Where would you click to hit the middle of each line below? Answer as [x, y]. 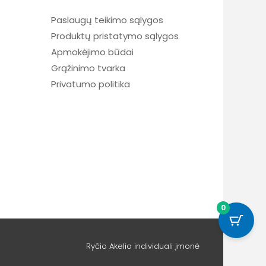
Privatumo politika [91, 84]
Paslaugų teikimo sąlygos [107, 20]
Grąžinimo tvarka [88, 68]
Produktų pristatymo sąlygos [115, 36]
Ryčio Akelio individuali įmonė [143, 246]
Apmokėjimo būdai [92, 52]
